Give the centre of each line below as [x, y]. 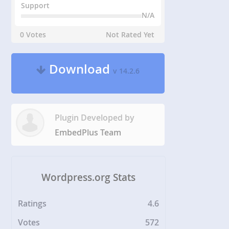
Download [80, 69]
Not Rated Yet [130, 35]
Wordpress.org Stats [89, 177]
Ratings [32, 203]
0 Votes [33, 35]
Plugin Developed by [95, 118]
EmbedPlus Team [88, 133]
